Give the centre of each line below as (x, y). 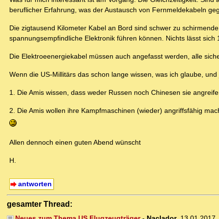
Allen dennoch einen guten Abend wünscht (75, 142)
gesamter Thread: (40, 204)
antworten (35, 184)
